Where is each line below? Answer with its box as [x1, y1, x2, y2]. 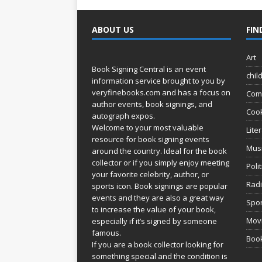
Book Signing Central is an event [92, 63, 206, 74]
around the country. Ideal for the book [92, 145, 227, 156]
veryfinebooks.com [92, 87, 160, 98]
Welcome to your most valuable [92, 122, 204, 133]
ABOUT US [92, 23, 134, 35]
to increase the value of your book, [92, 204, 216, 215]
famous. [92, 227, 121, 238]
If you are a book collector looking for [92, 239, 223, 250]
